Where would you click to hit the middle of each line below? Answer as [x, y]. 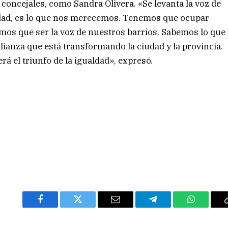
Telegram [170, 207]
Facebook [57, 207]
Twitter [90, 207]
